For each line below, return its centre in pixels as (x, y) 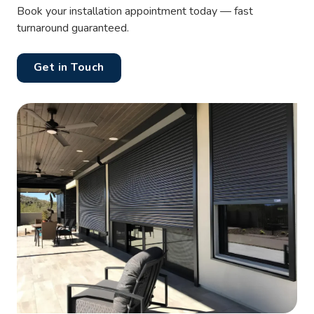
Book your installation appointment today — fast (135, 11)
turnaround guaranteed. (73, 28)
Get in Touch (69, 68)
